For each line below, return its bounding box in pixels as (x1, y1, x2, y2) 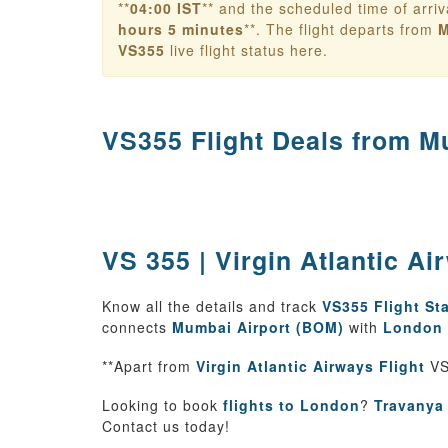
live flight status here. (165, 40, 328, 60)
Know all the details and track (102, 296, 322, 316)
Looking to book (102, 395, 223, 415)
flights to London (223, 395, 360, 415)
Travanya (374, 395, 444, 415)
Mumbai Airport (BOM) (172, 317, 344, 337)
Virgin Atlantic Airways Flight (196, 356, 425, 376)
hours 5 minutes (118, 19, 244, 39)
